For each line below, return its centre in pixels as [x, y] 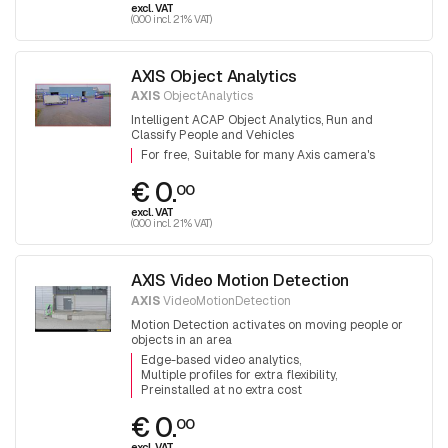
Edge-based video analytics [219, 359]
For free [163, 155]
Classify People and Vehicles [212, 135]
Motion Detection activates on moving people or [267, 324]
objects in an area [181, 339]
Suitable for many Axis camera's [284, 155]
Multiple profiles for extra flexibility [237, 374]
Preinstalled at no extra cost [221, 389]
